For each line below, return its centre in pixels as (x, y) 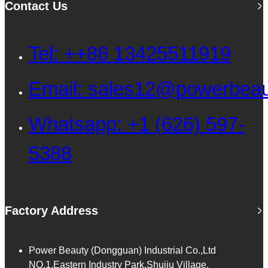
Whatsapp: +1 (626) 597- (137, 124)
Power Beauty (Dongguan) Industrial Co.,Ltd (122, 251)
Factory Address (51, 211)
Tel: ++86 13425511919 (130, 54)
